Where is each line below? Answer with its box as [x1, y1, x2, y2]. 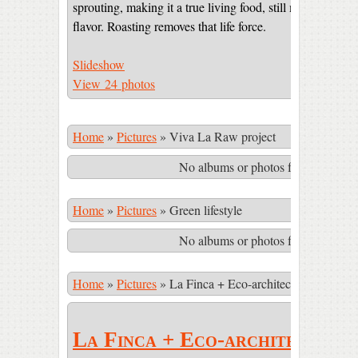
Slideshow [73, 56, 125, 73]
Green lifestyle [169, 201, 242, 218]
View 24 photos [73, 75, 155, 92]
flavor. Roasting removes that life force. [73, 18, 266, 34]
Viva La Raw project [169, 128, 276, 145]
